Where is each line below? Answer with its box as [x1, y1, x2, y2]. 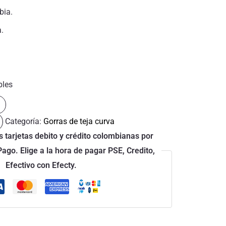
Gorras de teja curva [43, 116, 115, 126]
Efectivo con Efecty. [5, 160, 77, 170]
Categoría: [5, 116, 44, 126]
